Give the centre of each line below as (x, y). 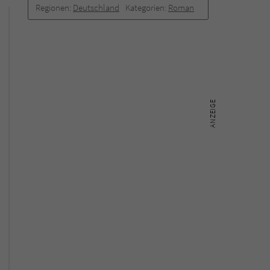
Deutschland (96, 8)
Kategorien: (147, 8)
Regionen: (54, 8)
